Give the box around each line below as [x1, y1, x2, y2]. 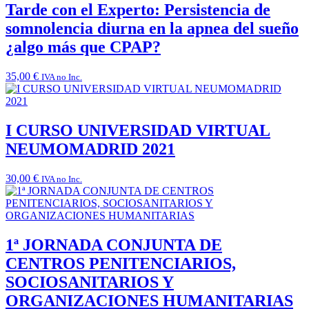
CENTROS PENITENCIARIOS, [6, 254, 236, 272]
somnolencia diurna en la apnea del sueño [6, 19, 299, 38]
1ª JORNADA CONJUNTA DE [6, 235, 222, 254]
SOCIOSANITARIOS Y [6, 272, 174, 291]
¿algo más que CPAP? [6, 38, 161, 57]
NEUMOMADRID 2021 [6, 140, 175, 159]
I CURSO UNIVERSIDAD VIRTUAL [6, 121, 270, 140]
